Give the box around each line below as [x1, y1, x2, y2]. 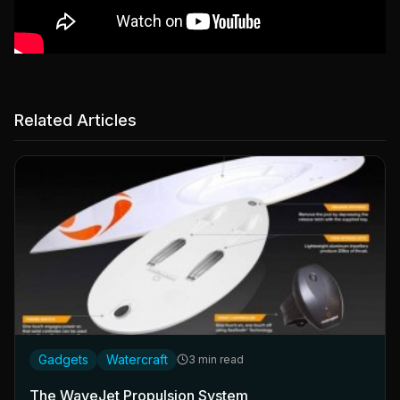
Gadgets [38, 351, 88, 367]
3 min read [188, 352, 244, 366]
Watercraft [106, 351, 168, 367]
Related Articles [14, 110, 137, 129]
